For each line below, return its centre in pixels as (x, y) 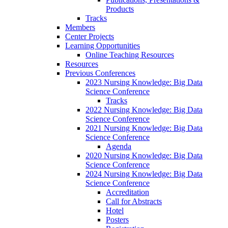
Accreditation (127, 192)
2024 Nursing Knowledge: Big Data (144, 174)
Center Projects (90, 37)
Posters (117, 220)
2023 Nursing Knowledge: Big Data (144, 82)
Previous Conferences (100, 73)
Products (120, 9)
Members (80, 27)
